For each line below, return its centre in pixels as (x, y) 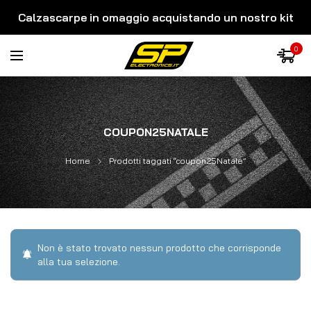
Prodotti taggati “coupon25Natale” (177, 161)
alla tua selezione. (79, 262)
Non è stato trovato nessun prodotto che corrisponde (159, 248)
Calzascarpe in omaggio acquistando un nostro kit (155, 17)
